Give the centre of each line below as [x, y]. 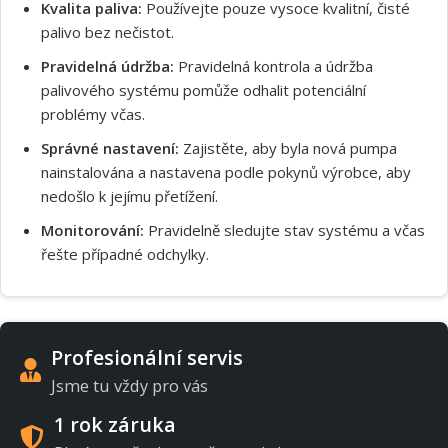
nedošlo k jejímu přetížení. [129, 195]
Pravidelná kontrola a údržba [273, 65]
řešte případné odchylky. [125, 253]
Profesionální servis [147, 357]
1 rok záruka [115, 424]
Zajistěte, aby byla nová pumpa [288, 147]
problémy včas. [93, 113]
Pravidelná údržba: [107, 65]
